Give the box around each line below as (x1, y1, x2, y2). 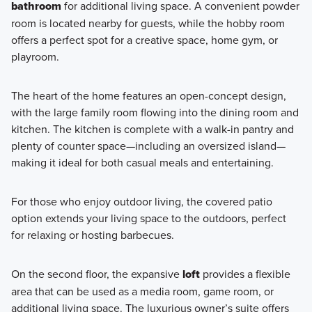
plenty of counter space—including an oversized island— (10, 137, 286, 153)
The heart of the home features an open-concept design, (10, 87, 286, 103)
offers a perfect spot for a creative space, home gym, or (10, 31, 278, 47)
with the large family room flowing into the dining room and (10, 104, 299, 120)
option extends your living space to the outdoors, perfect (10, 210, 286, 226)
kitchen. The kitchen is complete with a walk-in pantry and (10, 120, 294, 136)
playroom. (10, 48, 59, 64)
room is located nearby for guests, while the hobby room (10, 15, 285, 31)
